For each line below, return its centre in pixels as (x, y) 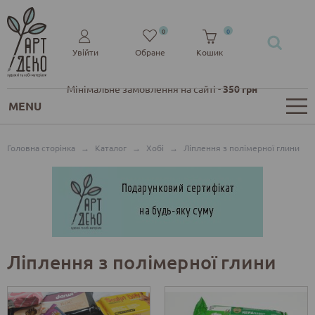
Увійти (85, 52)
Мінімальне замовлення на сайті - (145, 88)
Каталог (111, 148)
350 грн (240, 88)
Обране (150, 52)
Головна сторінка (41, 148)
